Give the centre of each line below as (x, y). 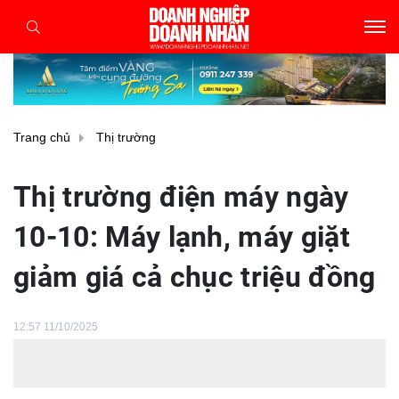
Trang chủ (42, 138)
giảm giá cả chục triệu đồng (195, 277)
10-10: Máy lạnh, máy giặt (182, 237)
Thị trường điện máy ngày (181, 197)
